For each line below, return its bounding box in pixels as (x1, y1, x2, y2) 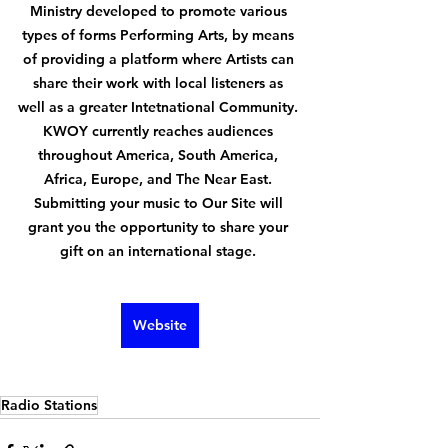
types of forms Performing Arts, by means (22, 25, 298, 44)
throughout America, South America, (38, 145, 282, 164)
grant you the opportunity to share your (28, 217, 292, 236)
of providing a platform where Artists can (22, 49, 298, 68)
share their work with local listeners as (33, 73, 287, 92)
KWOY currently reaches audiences (43, 121, 277, 140)
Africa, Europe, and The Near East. (44, 169, 276, 188)
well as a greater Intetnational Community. (18, 97, 302, 116)
